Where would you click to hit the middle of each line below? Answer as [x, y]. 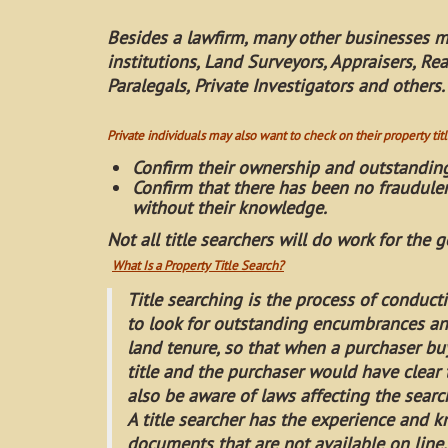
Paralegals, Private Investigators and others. [276, 85]
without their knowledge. [231, 207]
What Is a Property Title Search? [198, 265]
